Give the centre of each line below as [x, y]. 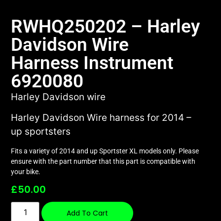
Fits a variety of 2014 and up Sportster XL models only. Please [105, 151]
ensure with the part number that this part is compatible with [103, 161]
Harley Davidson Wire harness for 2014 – [101, 118]
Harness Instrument [92, 63]
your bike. [26, 171]
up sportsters [41, 132]
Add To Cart [88, 213]
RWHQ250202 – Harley [106, 26]
